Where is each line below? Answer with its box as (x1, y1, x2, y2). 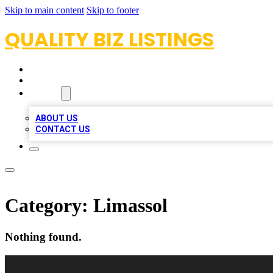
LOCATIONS (29, 75, 82, 86)
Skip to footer (87, 5, 139, 15)
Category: (5, 194, 93, 217)
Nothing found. (5, 230, 82, 243)
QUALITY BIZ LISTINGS (5, 26, 214, 53)
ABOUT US (35, 113, 78, 123)
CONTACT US (35, 124, 90, 134)
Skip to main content (5, 5, 84, 15)
